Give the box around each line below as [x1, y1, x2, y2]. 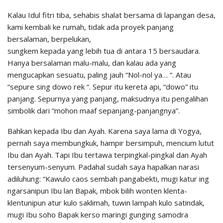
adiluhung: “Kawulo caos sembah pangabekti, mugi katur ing [7, 174, 209, 184]
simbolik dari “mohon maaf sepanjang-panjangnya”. [7, 106, 180, 116]
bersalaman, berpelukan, [7, 34, 91, 44]
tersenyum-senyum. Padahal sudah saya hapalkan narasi [7, 162, 199, 172]
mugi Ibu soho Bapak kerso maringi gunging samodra [7, 210, 188, 220]
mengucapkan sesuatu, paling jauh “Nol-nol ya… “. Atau [7, 70, 191, 80]
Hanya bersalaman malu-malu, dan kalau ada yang [7, 58, 176, 68]
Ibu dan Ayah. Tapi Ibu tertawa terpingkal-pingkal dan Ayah [7, 150, 207, 160]
